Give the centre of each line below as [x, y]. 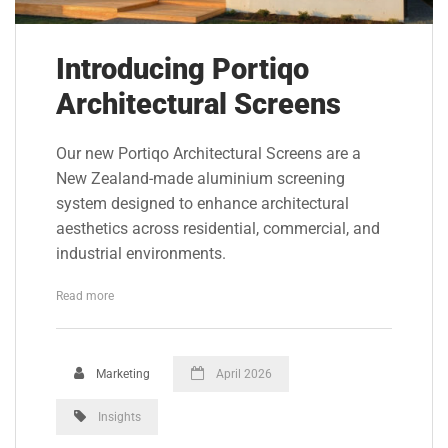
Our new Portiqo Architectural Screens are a [208, 154]
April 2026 [242, 373]
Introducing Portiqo [182, 68]
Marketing [121, 373]
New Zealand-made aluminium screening [200, 179]
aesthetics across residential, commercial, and [218, 229]
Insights [119, 416]
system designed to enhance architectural [202, 204]
